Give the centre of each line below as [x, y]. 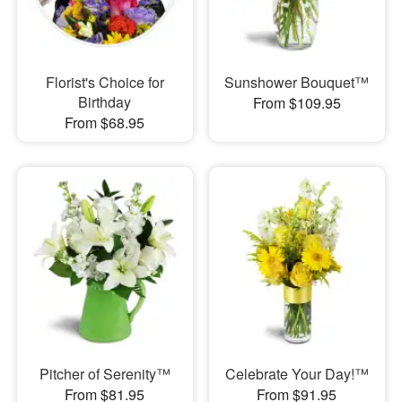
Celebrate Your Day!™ [297, 374]
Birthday [105, 101]
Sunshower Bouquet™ [297, 82]
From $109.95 [297, 102]
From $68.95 [105, 122]
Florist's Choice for [105, 82]
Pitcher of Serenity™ [105, 374]
